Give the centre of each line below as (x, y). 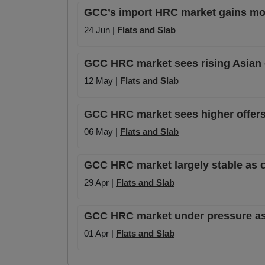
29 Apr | (100, 183)
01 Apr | (100, 234)
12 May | (102, 81)
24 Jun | (101, 30)
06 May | (102, 132)
